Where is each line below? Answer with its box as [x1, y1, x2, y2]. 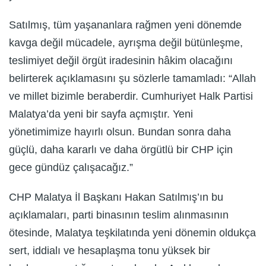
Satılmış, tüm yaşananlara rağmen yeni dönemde [9, 18, 242, 31]
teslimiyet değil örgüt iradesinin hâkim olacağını [9, 54, 233, 66]
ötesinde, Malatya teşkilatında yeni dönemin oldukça [9, 226, 256, 239]
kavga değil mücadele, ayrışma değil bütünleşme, [9, 36, 243, 49]
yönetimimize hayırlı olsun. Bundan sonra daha [9, 125, 231, 138]
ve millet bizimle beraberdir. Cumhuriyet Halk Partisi [9, 90, 253, 102]
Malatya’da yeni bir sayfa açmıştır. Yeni [9, 107, 193, 120]
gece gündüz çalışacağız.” [9, 161, 133, 173]
